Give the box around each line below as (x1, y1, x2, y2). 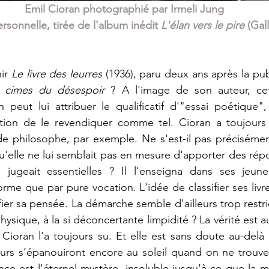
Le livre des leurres (11, 67, 106, 81)
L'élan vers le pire (161, 19, 244, 32)
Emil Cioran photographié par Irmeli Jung (25, 2, 224, 16)
